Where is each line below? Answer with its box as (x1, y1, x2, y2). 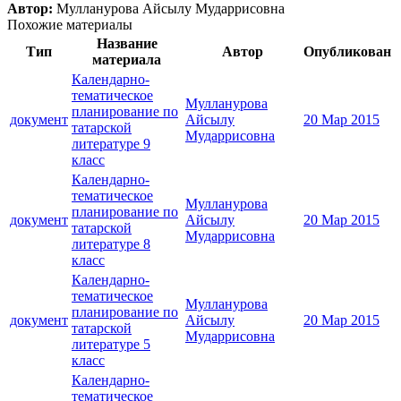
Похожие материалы (7, 17, 132, 33)
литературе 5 (72, 337, 150, 353)
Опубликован (303, 44, 391, 60)
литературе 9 (72, 136, 150, 152)
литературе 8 (72, 236, 150, 252)
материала (92, 52, 161, 68)
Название (96, 36, 158, 52)
